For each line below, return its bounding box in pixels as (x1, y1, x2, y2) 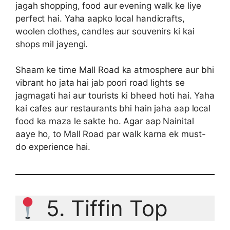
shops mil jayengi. (15, 39, 88, 49)
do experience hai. (15, 142, 91, 152)
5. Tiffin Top (40, 195, 168, 222)
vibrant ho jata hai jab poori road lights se (15, 78, 185, 88)
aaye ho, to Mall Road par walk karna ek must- (15, 129, 206, 140)
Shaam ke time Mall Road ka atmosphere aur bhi (15, 65, 214, 75)
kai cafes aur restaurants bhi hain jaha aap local (15, 103, 211, 114)
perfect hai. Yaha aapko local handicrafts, (15, 13, 185, 24)
